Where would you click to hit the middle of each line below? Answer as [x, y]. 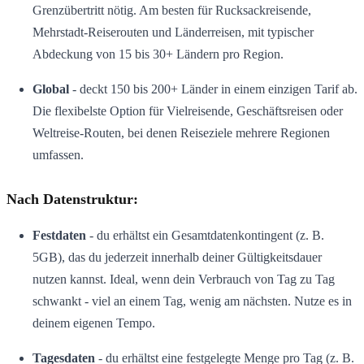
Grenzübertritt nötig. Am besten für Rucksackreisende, [172, 11]
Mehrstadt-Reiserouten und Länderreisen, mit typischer [173, 32]
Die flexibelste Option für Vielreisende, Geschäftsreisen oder [188, 111]
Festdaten [59, 235]
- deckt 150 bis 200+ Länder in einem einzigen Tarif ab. [213, 89]
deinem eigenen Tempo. [94, 323]
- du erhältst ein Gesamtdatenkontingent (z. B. [205, 235]
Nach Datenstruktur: [72, 199]
